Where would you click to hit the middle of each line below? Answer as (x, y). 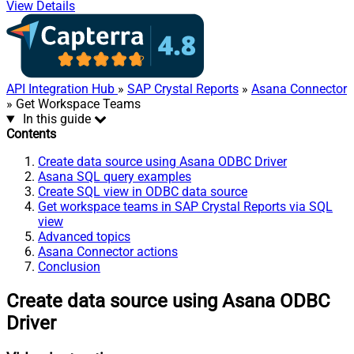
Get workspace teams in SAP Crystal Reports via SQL (185, 207)
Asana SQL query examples (115, 177)
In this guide (56, 119)
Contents (31, 134)
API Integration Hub (62, 89)
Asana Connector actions (108, 252)
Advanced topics (84, 237)
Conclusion (69, 267)
